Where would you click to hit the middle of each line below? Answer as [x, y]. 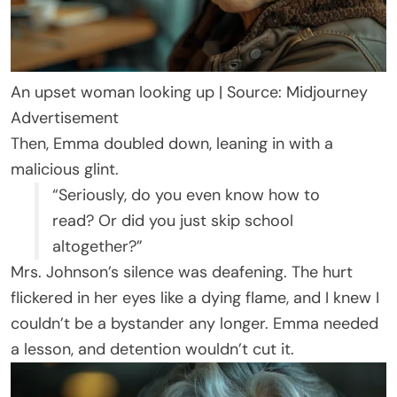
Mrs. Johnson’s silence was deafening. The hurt [182, 272]
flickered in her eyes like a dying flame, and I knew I [195, 298]
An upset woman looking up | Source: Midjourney [189, 93]
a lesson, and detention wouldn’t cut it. [152, 350]
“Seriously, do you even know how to [186, 195]
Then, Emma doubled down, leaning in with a [172, 144]
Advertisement [65, 118]
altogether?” [97, 247]
